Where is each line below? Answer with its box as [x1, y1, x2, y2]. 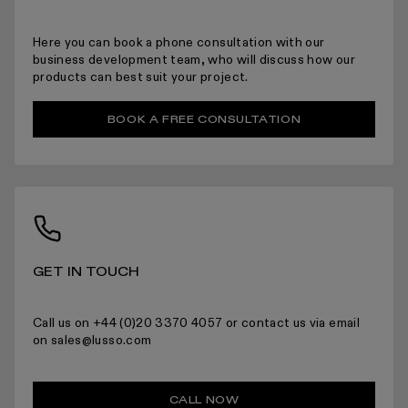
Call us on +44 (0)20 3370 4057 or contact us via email [33, 314, 360, 331]
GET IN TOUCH [33, 263, 139, 280]
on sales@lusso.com [33, 331, 152, 349]
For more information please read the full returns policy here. [15, 50, 379, 67]
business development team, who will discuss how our [33, 51, 355, 68]
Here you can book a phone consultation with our [33, 34, 325, 51]
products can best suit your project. [33, 68, 249, 86]
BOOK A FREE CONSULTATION [107, 112, 301, 127]
